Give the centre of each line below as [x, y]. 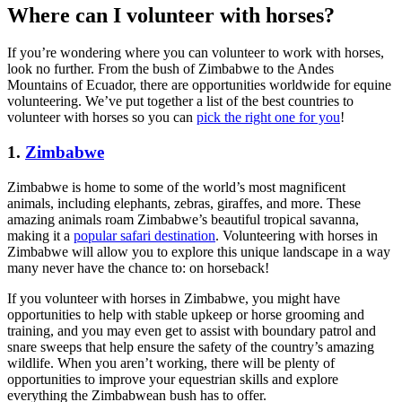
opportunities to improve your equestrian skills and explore [173, 379]
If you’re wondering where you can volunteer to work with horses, [196, 53]
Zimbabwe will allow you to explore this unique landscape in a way [199, 251]
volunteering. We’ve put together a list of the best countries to [180, 101]
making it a [40, 235]
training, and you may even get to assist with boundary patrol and [192, 330]
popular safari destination [144, 235]
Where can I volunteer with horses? [171, 15]
